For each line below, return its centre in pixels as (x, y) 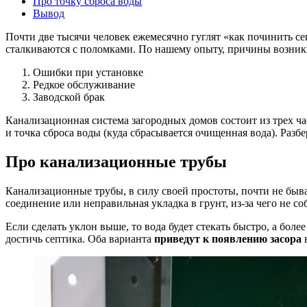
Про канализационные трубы (116, 162)
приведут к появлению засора (228, 239)
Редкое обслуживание (84, 85)
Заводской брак (69, 97)
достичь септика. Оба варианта (80, 239)
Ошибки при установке (88, 73)
